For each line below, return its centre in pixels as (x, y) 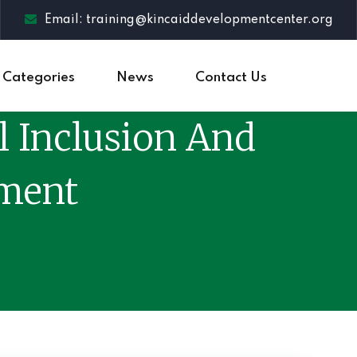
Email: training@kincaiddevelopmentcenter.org (189, 20)
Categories (39, 78)
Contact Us (231, 78)
